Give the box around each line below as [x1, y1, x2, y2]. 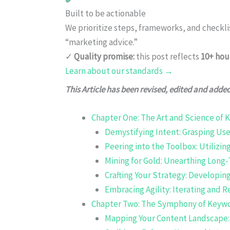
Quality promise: [74, 50, 135, 62]
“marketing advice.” [65, 36, 138, 48]
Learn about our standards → [65, 65, 173, 76]
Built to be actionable [65, 7, 146, 19]
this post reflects [135, 50, 201, 62]
